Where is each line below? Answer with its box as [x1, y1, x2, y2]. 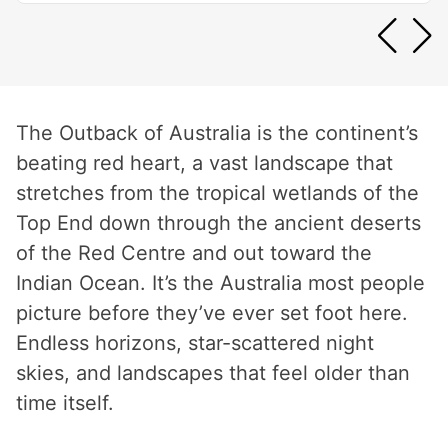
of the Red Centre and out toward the [16, 240, 372, 265]
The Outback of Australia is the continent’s [16, 120, 418, 145]
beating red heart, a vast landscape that [16, 150, 393, 175]
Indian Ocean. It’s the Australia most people [16, 270, 425, 295]
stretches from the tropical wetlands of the [16, 180, 419, 205]
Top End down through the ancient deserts [16, 210, 421, 235]
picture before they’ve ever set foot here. [16, 300, 408, 325]
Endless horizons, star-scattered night [16, 330, 374, 355]
